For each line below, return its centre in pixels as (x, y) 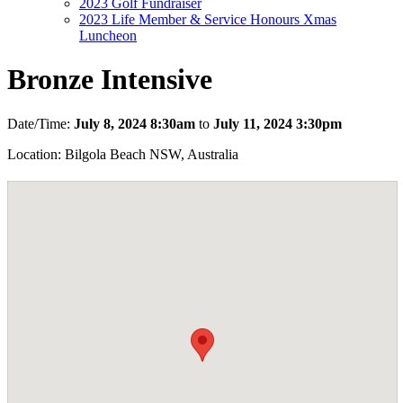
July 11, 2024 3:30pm (278, 123)
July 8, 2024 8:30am (134, 123)
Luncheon (108, 36)
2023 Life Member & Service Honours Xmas (208, 19)
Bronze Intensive (110, 80)
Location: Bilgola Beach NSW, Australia (123, 154)
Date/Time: (40, 123)
